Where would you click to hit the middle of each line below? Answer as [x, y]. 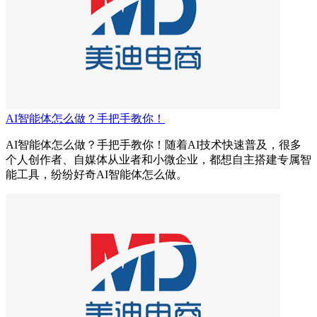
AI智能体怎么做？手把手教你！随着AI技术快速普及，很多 [154, 145]
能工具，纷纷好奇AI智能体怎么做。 [97, 175]
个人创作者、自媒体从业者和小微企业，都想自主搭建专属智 [158, 160]
